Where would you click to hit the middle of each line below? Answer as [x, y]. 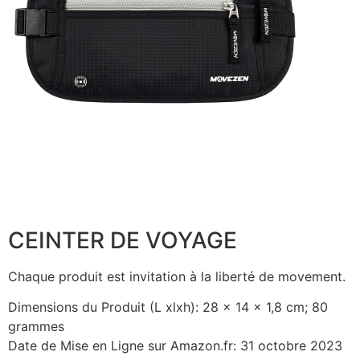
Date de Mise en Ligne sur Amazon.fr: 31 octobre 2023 [175, 346]
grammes [36, 327]
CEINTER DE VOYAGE [123, 240]
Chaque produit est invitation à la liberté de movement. [177, 276]
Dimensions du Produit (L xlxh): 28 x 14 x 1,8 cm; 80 [168, 307]
